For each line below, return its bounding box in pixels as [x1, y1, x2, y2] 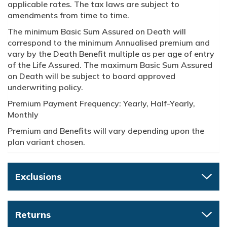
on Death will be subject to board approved [8, 71, 175, 82]
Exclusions [15, 171, 61, 183]
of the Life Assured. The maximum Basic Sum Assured [8, 60, 212, 70]
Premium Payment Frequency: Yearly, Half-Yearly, [8, 98, 195, 109]
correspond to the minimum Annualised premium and [8, 37, 210, 48]
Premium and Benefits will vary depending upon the [8, 126, 204, 136]
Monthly [8, 109, 39, 120]
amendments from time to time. [8, 10, 129, 21]
